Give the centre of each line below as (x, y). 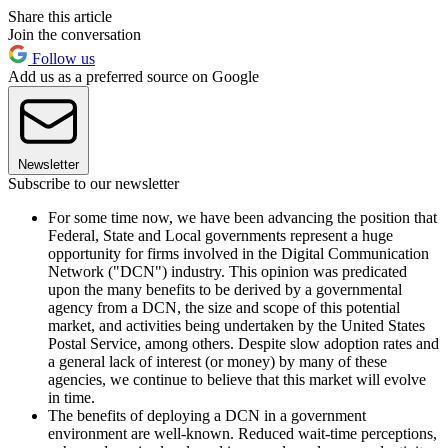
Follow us (61, 58)
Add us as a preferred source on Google (133, 76)
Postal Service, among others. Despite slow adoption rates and (243, 343)
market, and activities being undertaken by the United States (236, 325)
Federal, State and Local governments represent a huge (220, 235)
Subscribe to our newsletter (93, 183)
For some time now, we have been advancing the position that (242, 217)
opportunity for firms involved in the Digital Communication (238, 253)
